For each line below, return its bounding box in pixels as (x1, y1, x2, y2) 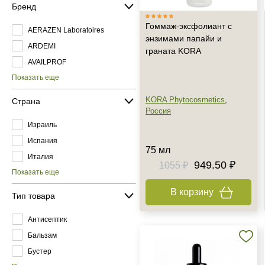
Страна (12, 96, 40, 106)
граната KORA (146, 46, 201, 56)
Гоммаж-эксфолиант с (146, 21, 232, 31)
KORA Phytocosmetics (146, 95, 225, 104)
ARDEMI (28, 41, 56, 50)
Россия (146, 106, 171, 115)
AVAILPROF (28, 57, 66, 66)
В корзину (170, 187, 214, 197)
